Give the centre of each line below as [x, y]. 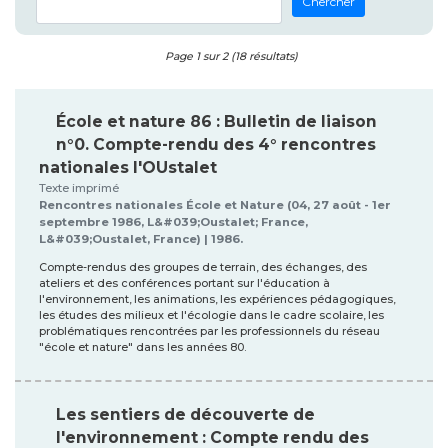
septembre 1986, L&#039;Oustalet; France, [173, 221]
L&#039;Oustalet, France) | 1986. [141, 238]
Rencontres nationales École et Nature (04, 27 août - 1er [215, 204]
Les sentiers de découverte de [185, 414]
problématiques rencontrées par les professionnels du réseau [209, 331]
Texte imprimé [79, 187]
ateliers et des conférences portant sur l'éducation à [184, 283]
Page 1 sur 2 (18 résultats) [231, 56]
